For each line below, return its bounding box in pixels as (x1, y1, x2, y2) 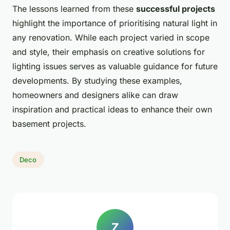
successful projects (136, 4, 215, 14)
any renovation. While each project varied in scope (12, 32, 209, 43)
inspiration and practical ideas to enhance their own (12, 104, 212, 115)
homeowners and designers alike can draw (12, 90, 178, 101)
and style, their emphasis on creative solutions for (12, 47, 205, 57)
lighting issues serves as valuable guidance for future (12, 61, 218, 72)
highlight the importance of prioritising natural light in (12, 18, 217, 29)
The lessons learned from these (12, 4, 136, 14)
